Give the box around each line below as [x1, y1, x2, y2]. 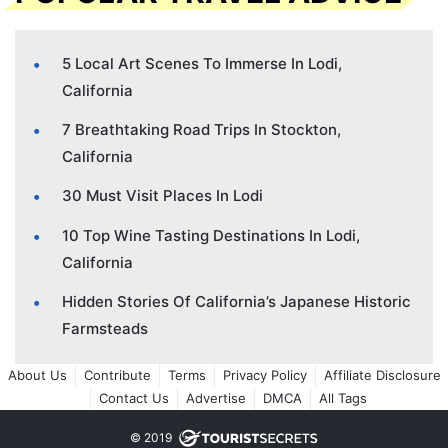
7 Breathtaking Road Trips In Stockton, [62, 120, 341, 140]
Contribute [83, 367, 151, 384]
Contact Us [98, 390, 169, 407]
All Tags [318, 390, 367, 407]
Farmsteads [62, 319, 148, 339]
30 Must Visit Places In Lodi [62, 186, 263, 206]
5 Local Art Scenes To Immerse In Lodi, [62, 54, 342, 74]
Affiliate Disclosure [323, 367, 441, 384]
